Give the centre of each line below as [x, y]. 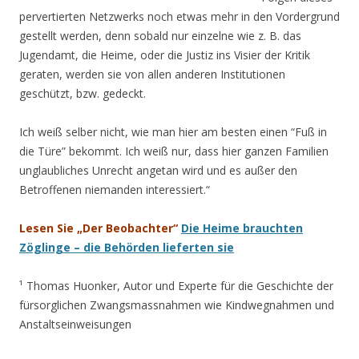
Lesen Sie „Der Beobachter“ [99, 228]
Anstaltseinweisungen [75, 324]
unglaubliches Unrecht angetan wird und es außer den [158, 170]
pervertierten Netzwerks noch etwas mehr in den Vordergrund [179, 16]
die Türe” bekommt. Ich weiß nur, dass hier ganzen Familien [174, 151]
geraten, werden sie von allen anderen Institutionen [152, 74]
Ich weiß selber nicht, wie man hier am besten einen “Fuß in [173, 131]
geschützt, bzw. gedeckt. [83, 93]
